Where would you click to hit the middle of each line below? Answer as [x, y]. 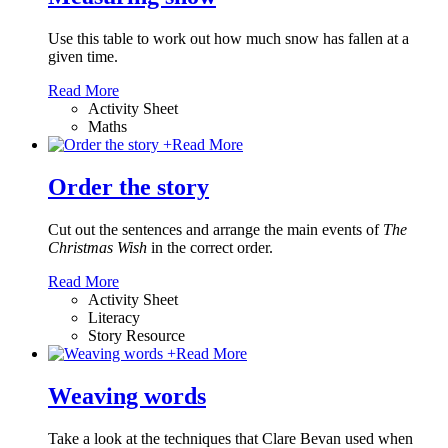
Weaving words [127, 395]
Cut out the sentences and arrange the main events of [215, 229]
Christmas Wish [97, 247]
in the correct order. [210, 247]
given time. [83, 57]
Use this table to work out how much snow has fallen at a [228, 39]
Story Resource [136, 335]
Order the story [128, 187]
